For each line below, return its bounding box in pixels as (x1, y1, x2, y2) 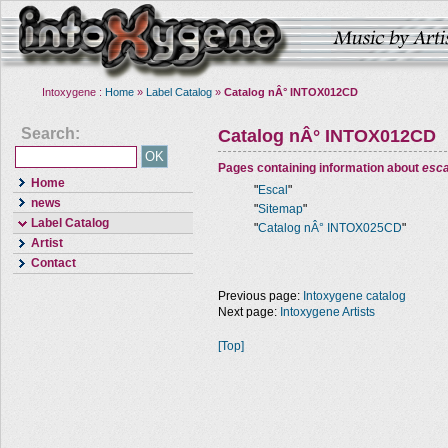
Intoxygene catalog (303, 289, 406, 303)
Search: (21, 125, 80, 142)
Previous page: (218, 289, 303, 303)
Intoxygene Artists (280, 305, 375, 319)
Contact (31, 256, 76, 271)
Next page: (218, 305, 280, 319)
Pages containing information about (218, 161, 422, 175)
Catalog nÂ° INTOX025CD (258, 221, 402, 235)
